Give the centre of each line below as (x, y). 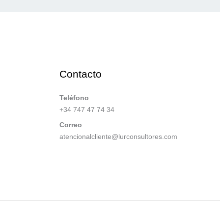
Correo (71, 124)
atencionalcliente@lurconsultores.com (118, 136)
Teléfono (74, 97)
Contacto (81, 74)
